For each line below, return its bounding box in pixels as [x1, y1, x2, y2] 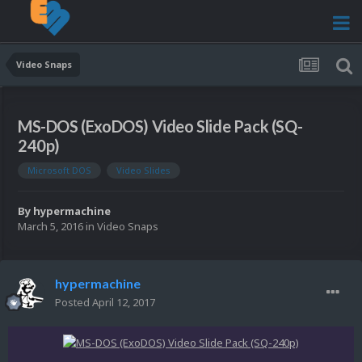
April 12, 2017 [92, 295, 155, 310]
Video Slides [116, 164, 170, 177]
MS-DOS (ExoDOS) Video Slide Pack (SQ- [18, 116, 303, 137]
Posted [55, 295, 92, 310]
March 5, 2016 [18, 219, 83, 234]
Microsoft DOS [27, 164, 91, 177]
